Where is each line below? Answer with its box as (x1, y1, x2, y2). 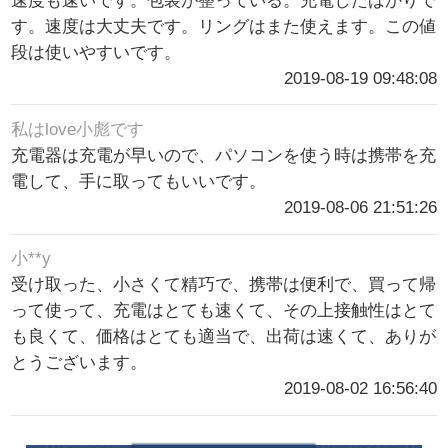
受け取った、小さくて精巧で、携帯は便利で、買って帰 (11, 275, 437, 295)
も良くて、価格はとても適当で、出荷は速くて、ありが (11, 327, 437, 347)
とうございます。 (11, 353, 148, 373)
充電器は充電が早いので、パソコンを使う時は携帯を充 (11, 146, 437, 166)
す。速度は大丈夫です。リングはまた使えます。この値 (11, 17, 437, 37)
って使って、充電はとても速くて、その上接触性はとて (11, 301, 437, 321)
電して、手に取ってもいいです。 (11, 172, 267, 192)
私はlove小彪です (11, 120, 145, 140)
